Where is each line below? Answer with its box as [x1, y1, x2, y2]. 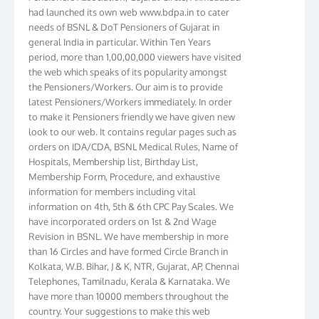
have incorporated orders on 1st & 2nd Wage [28, 208, 216, 220]
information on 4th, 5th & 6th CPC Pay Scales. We [28, 193, 234, 205]
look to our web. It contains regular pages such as [28, 118, 236, 130]
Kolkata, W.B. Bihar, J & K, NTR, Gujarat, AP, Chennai [28, 253, 239, 265]
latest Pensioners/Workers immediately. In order [28, 88, 232, 100]
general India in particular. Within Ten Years [28, 28, 211, 41]
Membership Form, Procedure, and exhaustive [28, 163, 220, 175]
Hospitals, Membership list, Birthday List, [28, 148, 198, 160]
